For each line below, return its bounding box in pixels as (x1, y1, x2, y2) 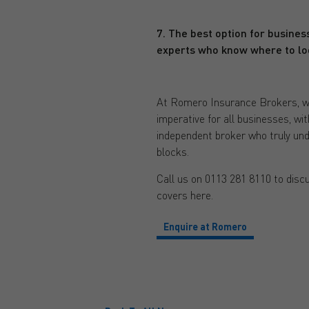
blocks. (156, 144, 189, 159)
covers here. (156, 187, 213, 202)
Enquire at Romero (163, 220, 247, 233)
